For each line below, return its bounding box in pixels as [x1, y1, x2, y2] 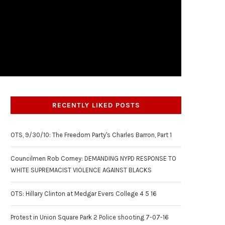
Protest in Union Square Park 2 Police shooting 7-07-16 [11, 213, 169, 221]
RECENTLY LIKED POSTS [52, 101, 140, 109]
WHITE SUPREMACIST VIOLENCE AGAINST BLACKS [11, 166, 152, 174]
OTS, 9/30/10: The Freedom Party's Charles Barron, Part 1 [11, 131, 172, 139]
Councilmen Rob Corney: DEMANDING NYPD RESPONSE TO [11, 155, 176, 162]
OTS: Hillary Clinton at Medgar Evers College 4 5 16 [11, 190, 157, 197]
